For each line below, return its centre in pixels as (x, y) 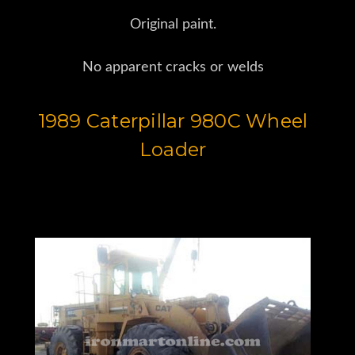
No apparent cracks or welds (173, 68)
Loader (173, 150)
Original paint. (173, 25)
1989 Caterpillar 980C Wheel (173, 121)
